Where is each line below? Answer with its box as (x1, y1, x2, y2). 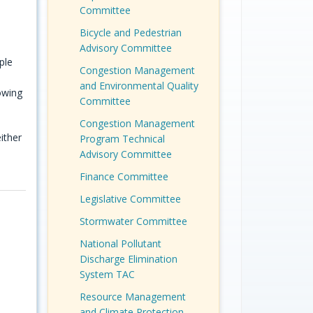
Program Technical (79, 132, 165, 146)
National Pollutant (79, 237, 161, 251)
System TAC (79, 268, 135, 282)
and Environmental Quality (79, 79, 198, 93)
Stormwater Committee (79, 214, 187, 228)
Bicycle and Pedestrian (79, 26, 182, 40)
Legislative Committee (79, 192, 181, 206)
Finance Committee (79, 170, 168, 184)
